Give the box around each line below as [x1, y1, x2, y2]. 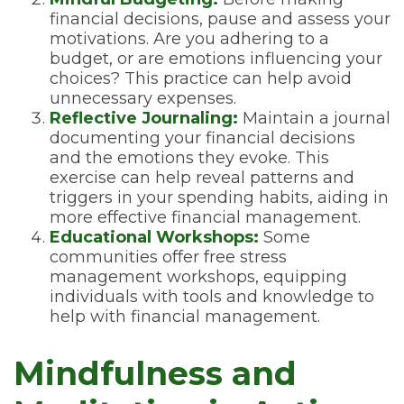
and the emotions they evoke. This [50, 148, 329, 168]
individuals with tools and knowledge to [50, 287, 374, 307]
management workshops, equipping [50, 267, 347, 287]
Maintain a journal [238, 108, 390, 128]
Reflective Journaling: [50, 108, 238, 128]
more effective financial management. [50, 207, 361, 227]
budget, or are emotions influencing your [50, 49, 382, 69]
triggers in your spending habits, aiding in [50, 188, 389, 207]
